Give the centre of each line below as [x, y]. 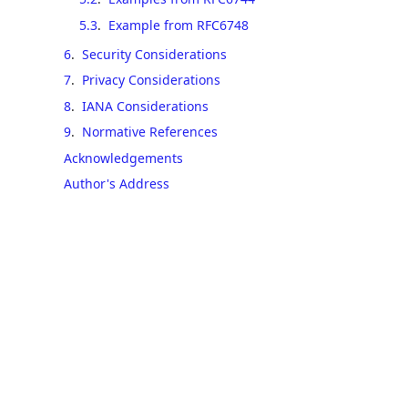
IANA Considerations [145, 106]
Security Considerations [154, 54]
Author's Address [117, 184]
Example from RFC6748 [178, 25]
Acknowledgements [123, 158]
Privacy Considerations [151, 80]
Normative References [150, 132]
